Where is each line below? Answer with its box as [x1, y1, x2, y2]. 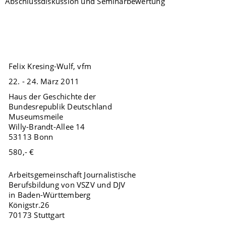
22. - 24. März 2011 [9, 76, 80, 87]
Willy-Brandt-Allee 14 [9, 122, 85, 132]
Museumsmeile [9, 111, 64, 122]
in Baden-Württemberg [9, 189, 91, 200]
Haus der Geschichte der [9, 91, 96, 102]
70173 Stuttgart [9, 209, 65, 220]
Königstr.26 [9, 199, 50, 210]
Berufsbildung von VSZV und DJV [9, 179, 126, 190]
